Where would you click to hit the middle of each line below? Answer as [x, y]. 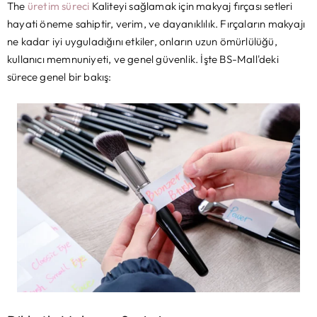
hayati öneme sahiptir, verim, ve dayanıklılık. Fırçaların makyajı [156, 24]
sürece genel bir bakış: [59, 77]
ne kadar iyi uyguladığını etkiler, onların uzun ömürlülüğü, [142, 42]
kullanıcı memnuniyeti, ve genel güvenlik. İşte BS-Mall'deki [143, 59]
